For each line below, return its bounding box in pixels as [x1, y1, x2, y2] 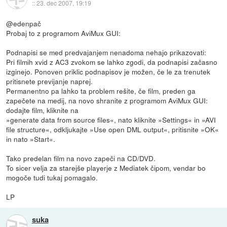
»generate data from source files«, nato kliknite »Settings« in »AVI [6, 114, 216, 125]
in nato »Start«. [6, 133, 56, 144]
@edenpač [6, 18, 42, 28]
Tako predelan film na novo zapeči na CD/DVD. [6, 153, 156, 163]
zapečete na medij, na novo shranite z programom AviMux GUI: [6, 95, 208, 105]
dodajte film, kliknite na [6, 104, 79, 115]
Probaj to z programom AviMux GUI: [6, 27, 121, 38]
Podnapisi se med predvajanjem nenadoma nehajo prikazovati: [6, 47, 207, 57]
